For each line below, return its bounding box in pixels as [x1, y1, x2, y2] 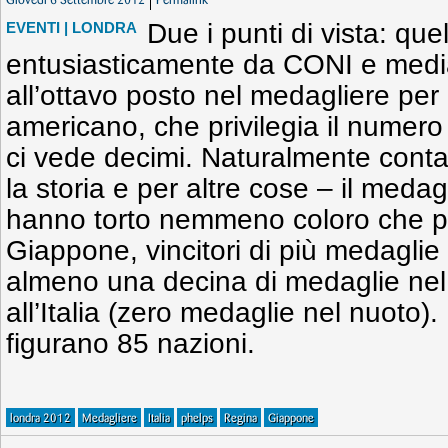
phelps [181, 413, 213, 424]
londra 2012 [10, 413, 71, 424]
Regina [224, 413, 257, 424]
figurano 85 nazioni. [6, 328, 255, 359]
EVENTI [6, 19, 60, 36]
